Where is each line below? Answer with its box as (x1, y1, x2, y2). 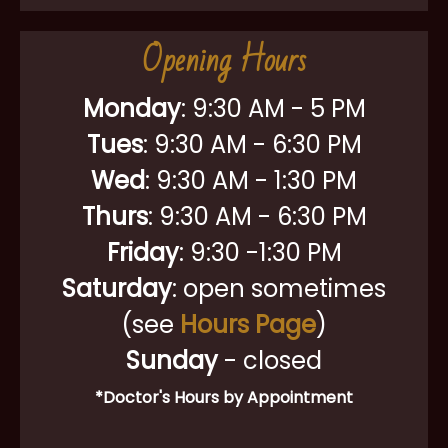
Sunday (126, 344, 218, 377)
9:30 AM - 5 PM (191, 92, 366, 125)
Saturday (62, 272, 172, 305)
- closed (218, 344, 322, 377)
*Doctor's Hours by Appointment (95, 386, 353, 409)
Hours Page (180, 308, 316, 341)
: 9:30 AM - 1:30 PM (145, 164, 357, 197)
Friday (106, 236, 179, 269)
